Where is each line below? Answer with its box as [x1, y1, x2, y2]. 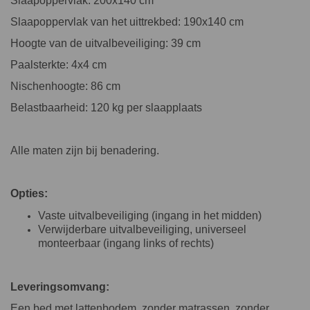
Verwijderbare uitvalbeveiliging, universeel [38, 223, 246, 235]
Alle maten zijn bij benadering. [10, 144, 159, 156]
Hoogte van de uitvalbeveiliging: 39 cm [10, 37, 201, 49]
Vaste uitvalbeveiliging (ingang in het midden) [38, 209, 262, 221]
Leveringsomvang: [10, 280, 109, 293]
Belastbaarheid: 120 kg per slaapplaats [10, 101, 202, 113]
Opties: [10, 187, 48, 199]
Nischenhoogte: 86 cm [10, 80, 120, 92]
